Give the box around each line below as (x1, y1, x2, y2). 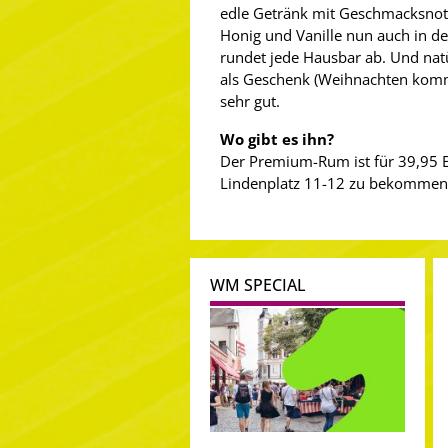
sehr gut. (220, 91, 280, 111)
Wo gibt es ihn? (220, 129, 334, 149)
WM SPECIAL (210, 274, 306, 296)
